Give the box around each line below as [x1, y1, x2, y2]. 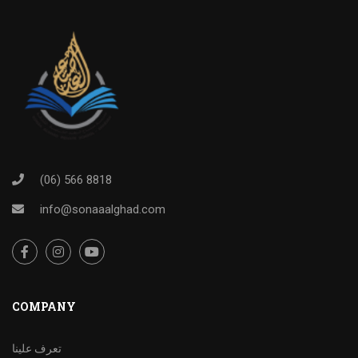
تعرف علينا [12, 342, 62, 355]
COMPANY [12, 299, 76, 314]
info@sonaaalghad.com [40, 202, 165, 217]
